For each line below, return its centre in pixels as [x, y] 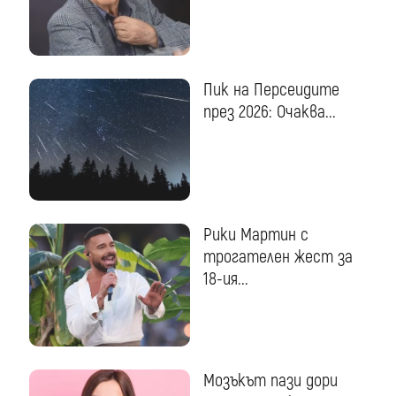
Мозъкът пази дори [271, 381]
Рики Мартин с [256, 235]
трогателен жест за [278, 257]
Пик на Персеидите [272, 89]
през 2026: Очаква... [270, 111]
